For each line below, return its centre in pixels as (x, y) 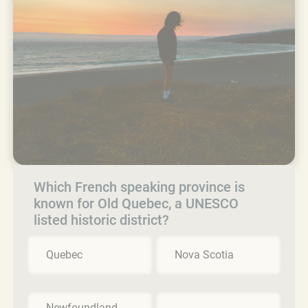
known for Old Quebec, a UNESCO (136, 203)
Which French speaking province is (139, 187)
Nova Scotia (204, 254)
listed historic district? (101, 220)
